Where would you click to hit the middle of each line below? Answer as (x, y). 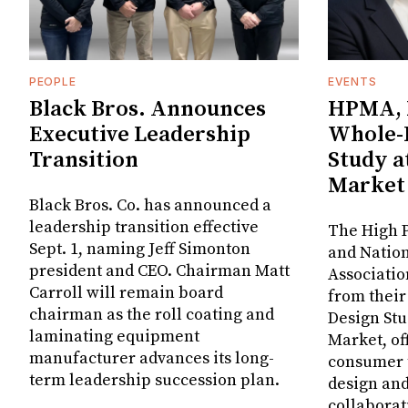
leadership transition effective (144, 227)
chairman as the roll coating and (152, 314)
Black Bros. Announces (148, 109)
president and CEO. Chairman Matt (159, 270)
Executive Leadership (140, 134)
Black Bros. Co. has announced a (150, 205)
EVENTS (352, 81)
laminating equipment (114, 336)
